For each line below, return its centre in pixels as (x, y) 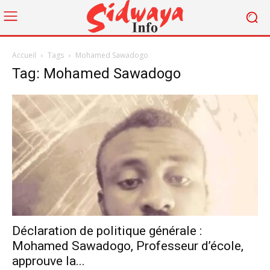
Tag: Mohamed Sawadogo (96, 73)
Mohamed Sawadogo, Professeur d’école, (128, 246)
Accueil (24, 55)
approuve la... (49, 261)
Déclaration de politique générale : (107, 231)
